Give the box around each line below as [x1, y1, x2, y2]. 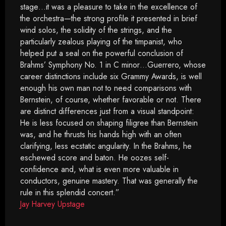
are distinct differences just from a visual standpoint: [20, 105, 194, 117]
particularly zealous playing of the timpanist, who [20, 36, 182, 47]
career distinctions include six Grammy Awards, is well [20, 71, 202, 82]
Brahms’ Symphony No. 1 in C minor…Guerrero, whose [20, 59, 206, 71]
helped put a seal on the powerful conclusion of [20, 47, 183, 59]
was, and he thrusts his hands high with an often [20, 129, 182, 140]
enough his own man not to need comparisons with [20, 82, 192, 94]
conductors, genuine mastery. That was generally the [20, 175, 198, 187]
